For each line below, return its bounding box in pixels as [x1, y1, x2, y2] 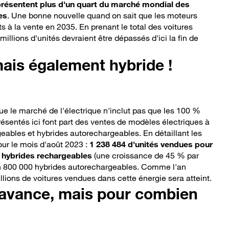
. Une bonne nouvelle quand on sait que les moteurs [7, 10, 197, 21]
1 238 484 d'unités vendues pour [89, 139, 213, 150]
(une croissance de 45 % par [92, 150, 199, 161]
